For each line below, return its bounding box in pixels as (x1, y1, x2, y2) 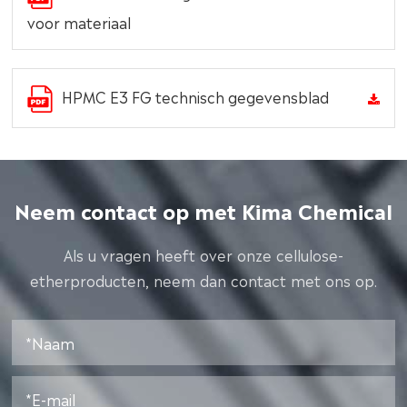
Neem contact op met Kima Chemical (14, 194, 392, 225)
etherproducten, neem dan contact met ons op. (29, 269, 377, 292)
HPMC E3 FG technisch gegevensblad (62, 84, 330, 107)
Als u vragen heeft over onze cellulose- (63, 243, 343, 266)
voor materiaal (27, 10, 132, 33)
